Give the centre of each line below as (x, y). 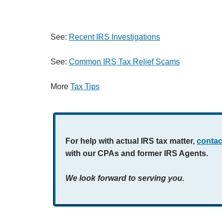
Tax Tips (85, 86)
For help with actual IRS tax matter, (131, 141)
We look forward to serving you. (125, 178)
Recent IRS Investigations (114, 37)
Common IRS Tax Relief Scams (124, 62)
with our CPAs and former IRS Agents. (138, 153)
